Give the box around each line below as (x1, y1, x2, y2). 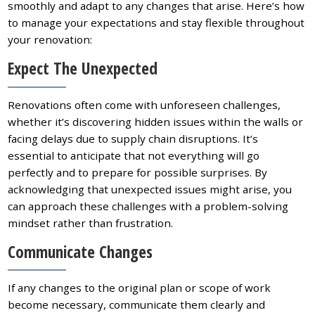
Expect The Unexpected (8, 57, 158, 80)
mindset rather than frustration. (8, 215, 174, 230)
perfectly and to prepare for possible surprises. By (8, 165, 268, 179)
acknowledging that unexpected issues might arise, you (8, 181, 292, 196)
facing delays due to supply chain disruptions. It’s (8, 131, 259, 146)
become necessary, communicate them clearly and (8, 297, 266, 312)
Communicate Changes (8, 240, 153, 263)
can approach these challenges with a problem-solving (8, 198, 289, 213)
